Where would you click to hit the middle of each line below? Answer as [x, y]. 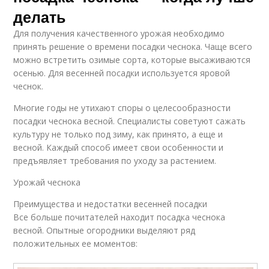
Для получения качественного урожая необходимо [119, 33]
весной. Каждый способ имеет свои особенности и [119, 147]
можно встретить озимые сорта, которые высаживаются [132, 59]
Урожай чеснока [47, 182]
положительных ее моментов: [76, 243]
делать [40, 17]
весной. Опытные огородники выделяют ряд [104, 230]
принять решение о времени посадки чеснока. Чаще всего [133, 46]
